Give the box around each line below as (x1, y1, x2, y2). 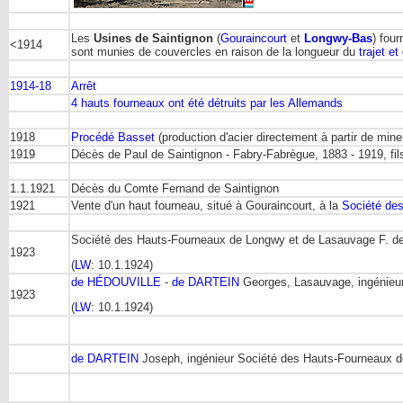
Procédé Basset (71, 130, 155, 144)
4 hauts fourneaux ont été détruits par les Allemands (71, 95, 343, 110)
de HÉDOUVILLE (71, 274, 161, 289)
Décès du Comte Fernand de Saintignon (71, 181, 279, 195)
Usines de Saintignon (94, 31, 213, 45)
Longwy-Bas (304, 31, 372, 45)
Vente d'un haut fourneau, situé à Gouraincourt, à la (71, 198, 342, 212)
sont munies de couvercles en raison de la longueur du (71, 44, 359, 58)
